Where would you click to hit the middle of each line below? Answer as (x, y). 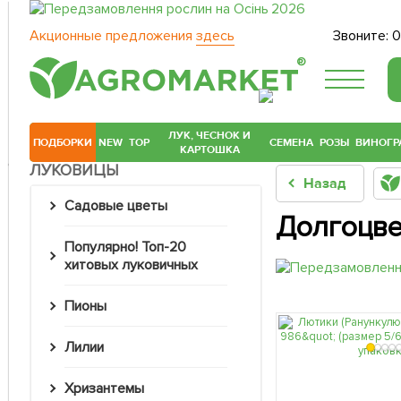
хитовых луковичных (131, 265)
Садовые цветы (120, 206)
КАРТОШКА (209, 150)
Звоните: (363, 36)
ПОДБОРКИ (63, 143)
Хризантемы (108, 389)
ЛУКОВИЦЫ (74, 171)
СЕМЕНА (292, 143)
